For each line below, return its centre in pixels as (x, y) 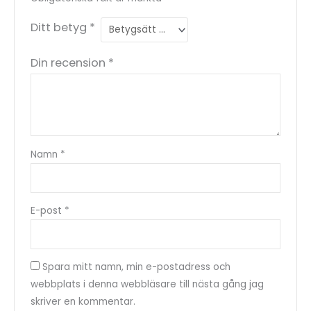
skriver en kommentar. (83, 302)
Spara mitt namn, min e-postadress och (136, 267)
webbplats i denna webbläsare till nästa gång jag (147, 285)
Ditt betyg (60, 28)
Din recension (69, 63)
